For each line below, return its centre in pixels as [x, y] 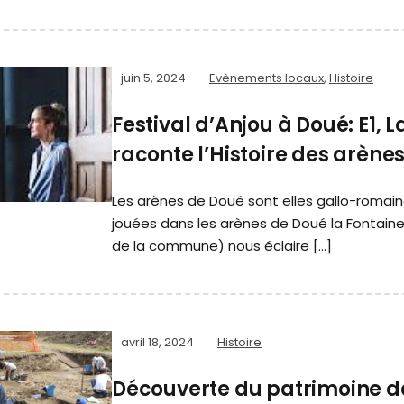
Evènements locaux [266, 78]
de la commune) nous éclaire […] [222, 246]
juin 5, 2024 [153, 78]
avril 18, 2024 [157, 343]
